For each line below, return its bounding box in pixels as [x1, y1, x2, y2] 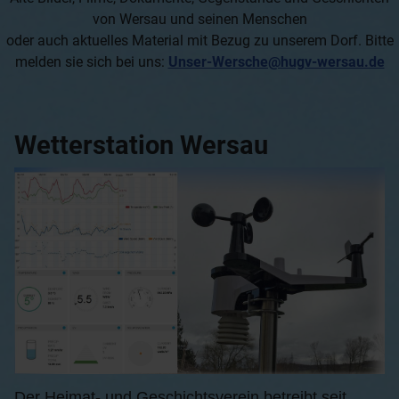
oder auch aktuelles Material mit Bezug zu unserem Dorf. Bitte [5, 32, 394, 50]
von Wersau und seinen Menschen [92, 11, 307, 28]
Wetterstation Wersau [14, 130, 268, 161]
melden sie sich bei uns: [14, 53, 168, 71]
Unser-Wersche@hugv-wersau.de [167, 53, 385, 71]
